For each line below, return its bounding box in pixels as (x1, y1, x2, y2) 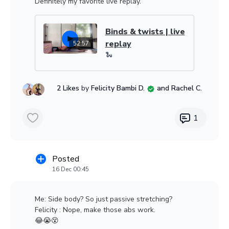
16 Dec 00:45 (52, 165, 89, 173)
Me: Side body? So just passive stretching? (35, 194, 172, 204)
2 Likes (57, 83, 81, 93)
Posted (52, 153, 79, 165)
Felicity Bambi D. (89, 83, 147, 93)
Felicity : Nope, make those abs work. (35, 205, 155, 215)
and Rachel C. (155, 83, 202, 93)
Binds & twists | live (105, 26, 185, 37)
